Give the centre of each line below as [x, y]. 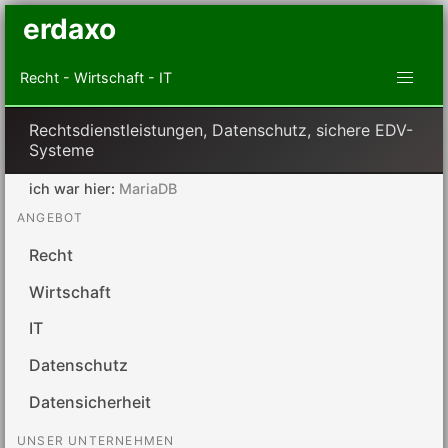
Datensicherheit [90, 401]
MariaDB [148, 188]
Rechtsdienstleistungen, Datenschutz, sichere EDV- [221, 129]
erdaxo [69, 28]
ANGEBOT [50, 217]
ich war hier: [74, 188]
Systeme [61, 149]
